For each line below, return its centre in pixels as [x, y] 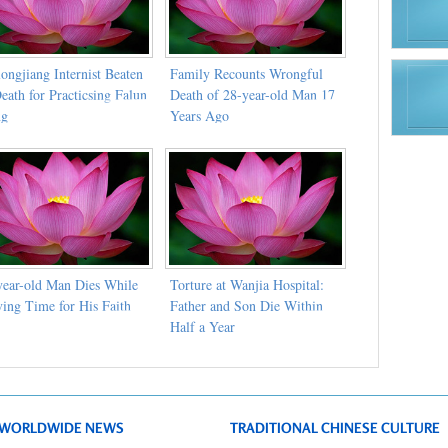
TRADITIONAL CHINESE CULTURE [335, 427]
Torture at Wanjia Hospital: [246, 284]
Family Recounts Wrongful [246, 73]
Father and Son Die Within [246, 305]
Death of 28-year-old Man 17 [252, 94]
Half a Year [202, 326]
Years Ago [199, 115]
